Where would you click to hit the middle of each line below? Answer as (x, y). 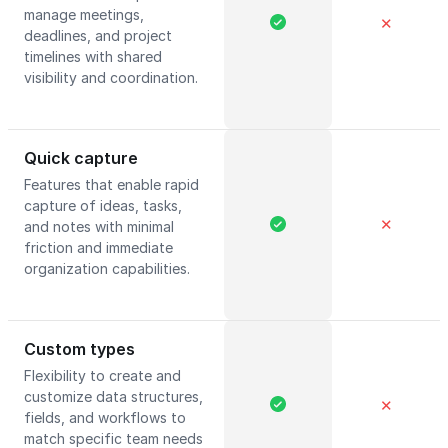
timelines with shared (93, 56)
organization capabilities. (107, 268)
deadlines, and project (98, 35)
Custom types (79, 349)
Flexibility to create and (102, 375)
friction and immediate (98, 247)
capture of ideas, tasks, (103, 205)
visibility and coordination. (111, 77)
